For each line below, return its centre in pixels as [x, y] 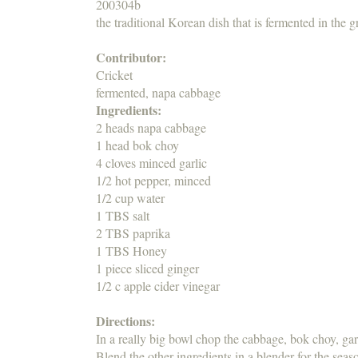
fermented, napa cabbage [158, 93]
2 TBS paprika [133, 233]
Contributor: [133, 58]
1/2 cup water [130, 198]
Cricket [114, 75]
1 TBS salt [123, 216]
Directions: [127, 321]
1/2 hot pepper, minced [153, 181]
